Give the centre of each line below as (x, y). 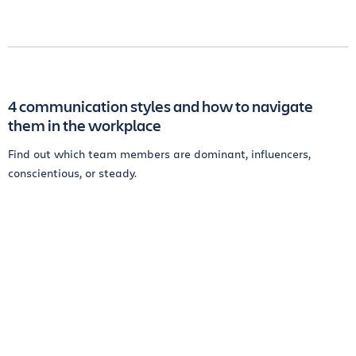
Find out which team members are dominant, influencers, (159, 154)
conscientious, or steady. (72, 173)
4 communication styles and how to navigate (161, 106)
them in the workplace (85, 125)
